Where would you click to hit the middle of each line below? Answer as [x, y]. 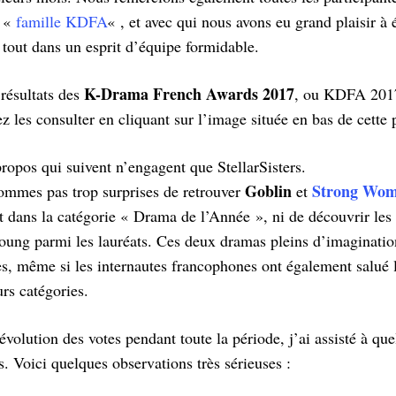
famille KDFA [61, 22]
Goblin [268, 191]
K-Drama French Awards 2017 [189, 94]
